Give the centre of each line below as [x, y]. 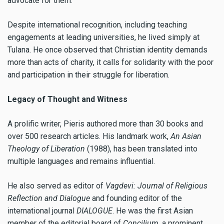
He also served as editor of [56, 185]
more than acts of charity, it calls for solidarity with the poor [110, 62]
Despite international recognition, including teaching [97, 25]
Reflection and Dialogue [49, 198]
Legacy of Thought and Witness [67, 99]
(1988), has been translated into [141, 148]
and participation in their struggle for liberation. [88, 75]
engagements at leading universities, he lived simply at [103, 37]
